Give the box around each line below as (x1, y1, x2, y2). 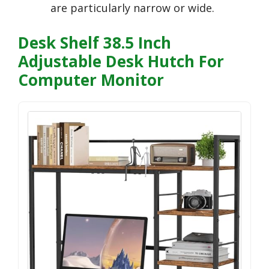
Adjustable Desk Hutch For (18, 50, 224, 72)
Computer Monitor (18, 68, 164, 91)
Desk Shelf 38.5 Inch (18, 31, 171, 53)
